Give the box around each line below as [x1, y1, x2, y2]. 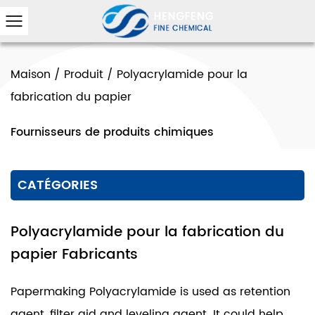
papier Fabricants [11, 243, 138, 266]
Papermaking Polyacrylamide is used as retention [11, 283, 290, 301]
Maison [11, 65, 51, 84]
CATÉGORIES [18, 175, 98, 195]
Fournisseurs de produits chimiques [11, 123, 214, 141]
